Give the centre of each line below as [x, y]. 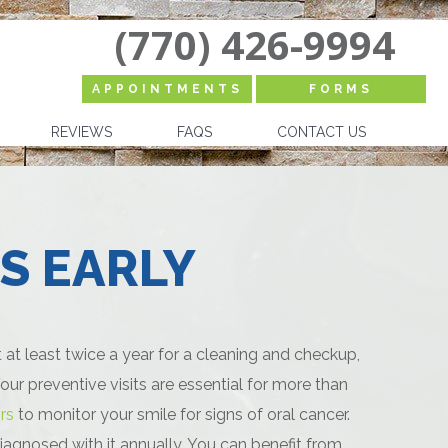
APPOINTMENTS [167, 89]
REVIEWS [81, 132]
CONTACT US [321, 132]
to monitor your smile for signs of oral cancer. [182, 414]
